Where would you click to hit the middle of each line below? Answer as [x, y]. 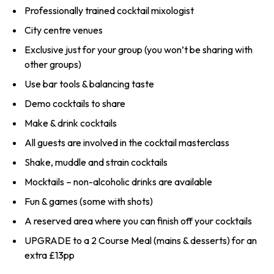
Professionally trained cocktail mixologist [109, 10]
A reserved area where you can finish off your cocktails [138, 220]
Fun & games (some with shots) [89, 201]
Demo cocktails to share [75, 103]
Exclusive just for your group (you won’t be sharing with [139, 49]
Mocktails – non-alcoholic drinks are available [118, 181]
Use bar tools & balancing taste [89, 83]
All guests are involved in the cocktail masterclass [127, 142]
